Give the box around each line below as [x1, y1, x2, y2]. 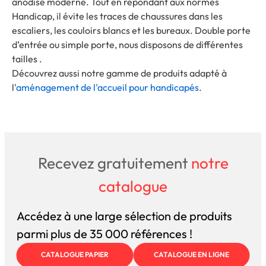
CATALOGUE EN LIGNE [153, 249, 229, 259]
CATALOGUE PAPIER [40, 249, 109, 259]
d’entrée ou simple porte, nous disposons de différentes [12, 38, 243, 50]
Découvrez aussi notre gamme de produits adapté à [12, 66, 227, 79]
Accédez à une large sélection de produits [16, 208, 232, 223]
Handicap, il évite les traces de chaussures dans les [12, 9, 223, 22]
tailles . [12, 52, 42, 65]
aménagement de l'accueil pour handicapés [16, 81, 199, 93]
